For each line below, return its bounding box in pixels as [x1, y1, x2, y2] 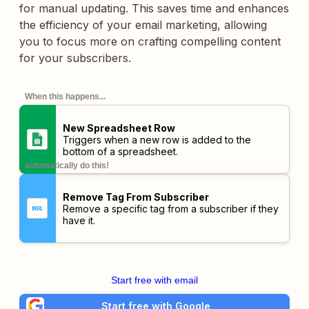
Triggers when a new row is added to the [62, 133, 251, 146]
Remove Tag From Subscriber [62, 190, 209, 203]
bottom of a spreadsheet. [62, 145, 178, 157]
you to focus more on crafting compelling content [19, 34, 281, 48]
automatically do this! [25, 161, 109, 170]
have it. [62, 214, 95, 226]
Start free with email [111, 275, 198, 286]
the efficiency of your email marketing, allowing [19, 18, 267, 32]
